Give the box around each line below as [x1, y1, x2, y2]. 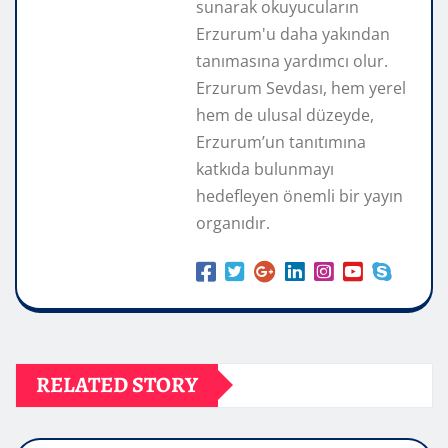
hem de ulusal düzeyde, [196, 103, 374, 126]
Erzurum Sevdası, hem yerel [196, 76, 406, 99]
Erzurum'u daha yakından [196, 22, 390, 45]
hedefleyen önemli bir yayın [196, 184, 403, 207]
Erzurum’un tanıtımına [196, 130, 366, 153]
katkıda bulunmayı [196, 157, 334, 180]
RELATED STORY [36, 369, 198, 400]
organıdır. [196, 211, 270, 234]
